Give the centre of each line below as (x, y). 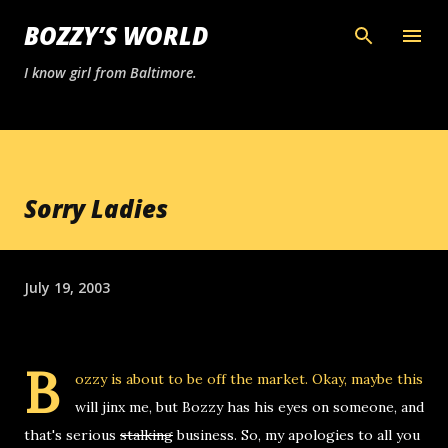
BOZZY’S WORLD (116, 35)
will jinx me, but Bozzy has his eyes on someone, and (249, 407)
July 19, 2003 (67, 287)
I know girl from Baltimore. (110, 72)
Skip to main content (224, 25)
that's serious (72, 435)
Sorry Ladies (96, 208)
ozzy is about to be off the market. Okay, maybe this (249, 379)
